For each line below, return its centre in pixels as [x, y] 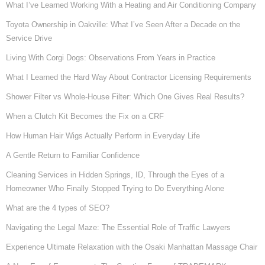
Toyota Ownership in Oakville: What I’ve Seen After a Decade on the [123, 24]
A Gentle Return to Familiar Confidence [73, 155]
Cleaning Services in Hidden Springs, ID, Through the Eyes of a [115, 174]
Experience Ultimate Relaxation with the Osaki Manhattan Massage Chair [132, 247]
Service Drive [29, 38]
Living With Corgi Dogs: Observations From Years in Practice [111, 57]
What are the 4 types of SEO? [58, 208]
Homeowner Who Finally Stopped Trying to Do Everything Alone [115, 188]
